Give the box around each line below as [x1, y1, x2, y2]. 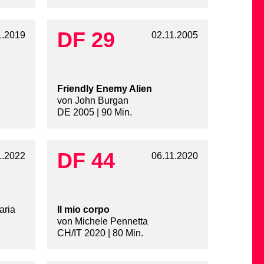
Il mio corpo [57, 204, 110, 215]
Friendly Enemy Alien [57, 84, 152, 94]
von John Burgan [57, 95, 128, 106]
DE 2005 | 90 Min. [57, 107, 132, 118]
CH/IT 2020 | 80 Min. [57, 228, 143, 239]
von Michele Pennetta [57, 216, 148, 227]
